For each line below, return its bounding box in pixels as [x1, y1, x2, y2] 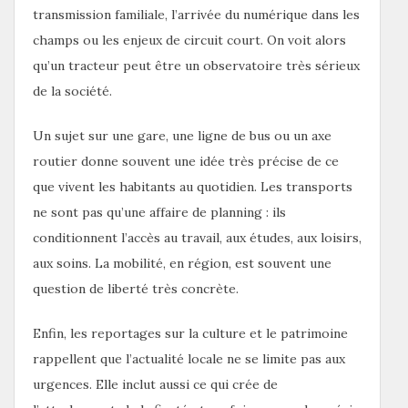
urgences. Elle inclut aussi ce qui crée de [33, 375, 278, 393]
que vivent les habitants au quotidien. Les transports [33, 178, 352, 195]
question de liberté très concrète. [33, 280, 239, 297]
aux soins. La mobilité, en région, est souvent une [33, 254, 331, 271]
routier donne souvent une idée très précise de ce [33, 152, 339, 169]
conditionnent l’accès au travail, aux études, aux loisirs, [33, 229, 362, 246]
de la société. [33, 82, 112, 99]
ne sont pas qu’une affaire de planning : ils [33, 203, 286, 220]
